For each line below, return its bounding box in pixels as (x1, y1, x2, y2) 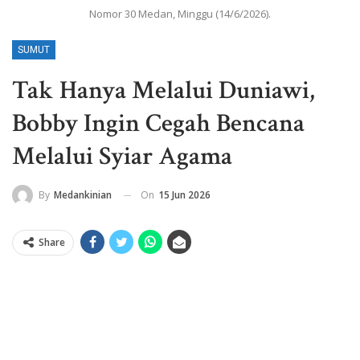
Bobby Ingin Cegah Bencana (12, 106, 305, 140)
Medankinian (54, 188, 112, 202)
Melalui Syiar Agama (12, 139, 232, 173)
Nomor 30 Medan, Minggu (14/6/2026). (89, 6, 271, 21)
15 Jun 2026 (158, 187, 211, 202)
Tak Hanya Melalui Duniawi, (12, 73, 315, 107)
